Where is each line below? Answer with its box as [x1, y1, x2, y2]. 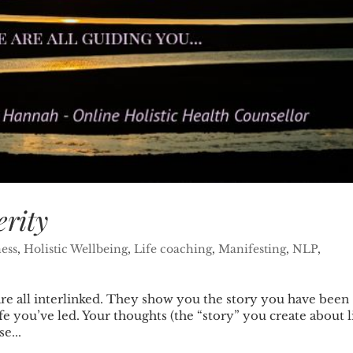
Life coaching [134, 242, 213, 257]
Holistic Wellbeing [24, 242, 128, 257]
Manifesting [218, 242, 287, 257]
